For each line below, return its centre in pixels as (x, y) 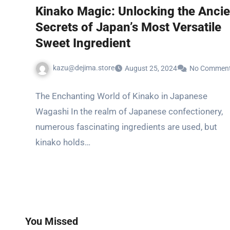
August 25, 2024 (151, 68)
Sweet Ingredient (83, 43)
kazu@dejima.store (84, 68)
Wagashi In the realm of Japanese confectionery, (129, 111)
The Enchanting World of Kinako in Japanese (121, 96)
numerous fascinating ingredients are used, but (126, 127)
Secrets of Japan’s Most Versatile (128, 27)
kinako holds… (63, 142)
